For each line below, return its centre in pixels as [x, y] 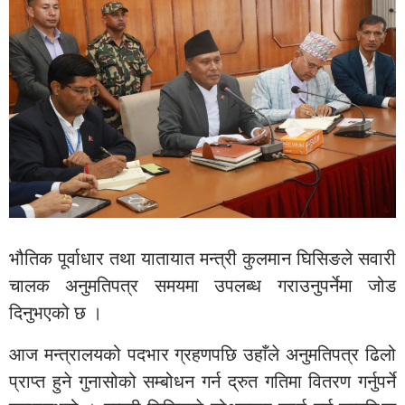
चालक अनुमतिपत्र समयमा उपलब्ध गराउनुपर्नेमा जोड [202, 286]
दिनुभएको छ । [56, 313]
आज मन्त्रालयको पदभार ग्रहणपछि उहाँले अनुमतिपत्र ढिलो [202, 354]
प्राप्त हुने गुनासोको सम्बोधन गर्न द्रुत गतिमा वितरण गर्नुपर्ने [202, 381]
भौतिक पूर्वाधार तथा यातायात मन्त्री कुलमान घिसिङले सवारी [202, 259]
